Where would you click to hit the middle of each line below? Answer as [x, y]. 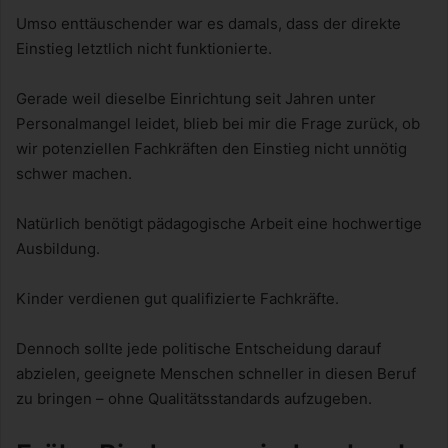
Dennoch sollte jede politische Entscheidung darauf [198, 349]
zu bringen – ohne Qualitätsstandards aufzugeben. [194, 399]
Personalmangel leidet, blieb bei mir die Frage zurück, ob [218, 124]
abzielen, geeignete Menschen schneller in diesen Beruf [216, 374]
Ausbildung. [58, 249]
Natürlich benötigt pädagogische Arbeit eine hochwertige [219, 224]
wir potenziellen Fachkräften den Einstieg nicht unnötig [211, 149]
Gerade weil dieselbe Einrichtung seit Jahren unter [196, 99]
